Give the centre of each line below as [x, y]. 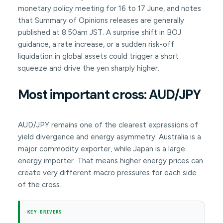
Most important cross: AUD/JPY [109, 95]
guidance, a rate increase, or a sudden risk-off [96, 45]
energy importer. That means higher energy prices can [110, 161]
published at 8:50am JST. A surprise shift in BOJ [99, 33]
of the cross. [39, 185]
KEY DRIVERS [45, 212]
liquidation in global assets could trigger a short [98, 56]
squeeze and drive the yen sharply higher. [88, 68]
